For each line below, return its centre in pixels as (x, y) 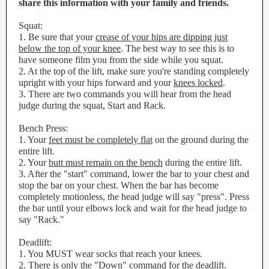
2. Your (34, 162)
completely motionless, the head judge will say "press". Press (134, 197)
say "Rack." (41, 219)
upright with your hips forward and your (96, 83)
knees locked (198, 83)
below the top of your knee (70, 48)
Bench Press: (43, 128)
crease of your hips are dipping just (162, 37)
